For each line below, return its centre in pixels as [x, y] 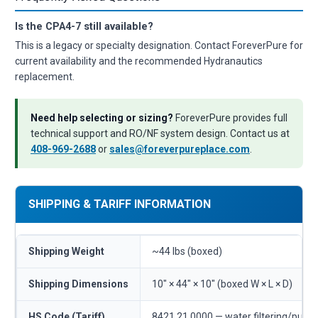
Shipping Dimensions [78, 284]
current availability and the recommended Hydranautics [139, 61]
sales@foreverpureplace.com [180, 149]
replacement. [45, 76]
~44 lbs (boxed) [187, 251]
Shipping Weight [66, 251]
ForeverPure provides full [230, 117]
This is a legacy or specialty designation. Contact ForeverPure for [159, 45]
